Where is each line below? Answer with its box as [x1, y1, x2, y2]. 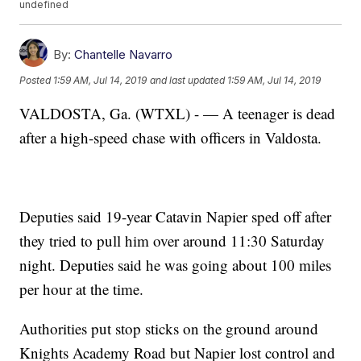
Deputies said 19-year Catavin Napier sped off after [19, 206, 332, 227]
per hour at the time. [19, 279, 144, 300]
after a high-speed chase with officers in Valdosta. [19, 127, 322, 148]
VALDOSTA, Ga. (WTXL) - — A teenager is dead [19, 103, 336, 124]
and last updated [150, 73, 226, 86]
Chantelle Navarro [74, 47, 173, 63]
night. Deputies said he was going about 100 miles [19, 255, 332, 276]
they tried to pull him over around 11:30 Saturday [19, 230, 326, 251]
